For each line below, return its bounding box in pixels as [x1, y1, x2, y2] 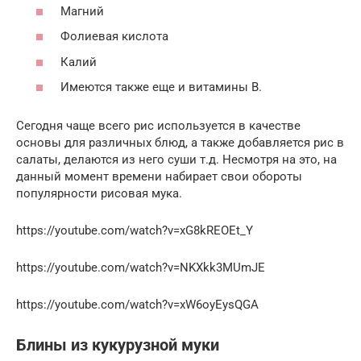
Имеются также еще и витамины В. [60, 80, 262, 95]
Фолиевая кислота [60, 29, 168, 44]
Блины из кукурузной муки [16, 336, 219, 355]
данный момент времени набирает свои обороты [16, 169, 302, 185]
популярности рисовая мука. [16, 186, 182, 201]
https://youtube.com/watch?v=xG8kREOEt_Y [16, 223, 253, 239]
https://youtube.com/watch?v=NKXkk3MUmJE [16, 260, 265, 276]
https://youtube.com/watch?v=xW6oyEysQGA [16, 297, 259, 313]
